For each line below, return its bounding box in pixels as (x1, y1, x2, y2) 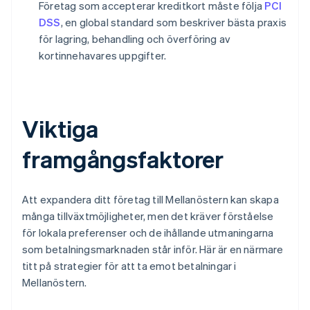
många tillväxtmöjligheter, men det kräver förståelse (22, 209, 274, 224)
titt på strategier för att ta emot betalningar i (22, 259, 237, 273)
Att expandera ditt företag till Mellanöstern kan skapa (22, 192, 279, 207)
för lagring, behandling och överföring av (39, 32, 231, 46)
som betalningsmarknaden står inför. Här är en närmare (22, 242, 284, 257)
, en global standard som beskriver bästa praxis (60, 15, 287, 30)
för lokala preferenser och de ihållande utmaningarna (22, 226, 274, 240)
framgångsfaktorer (22, 144, 224, 174)
